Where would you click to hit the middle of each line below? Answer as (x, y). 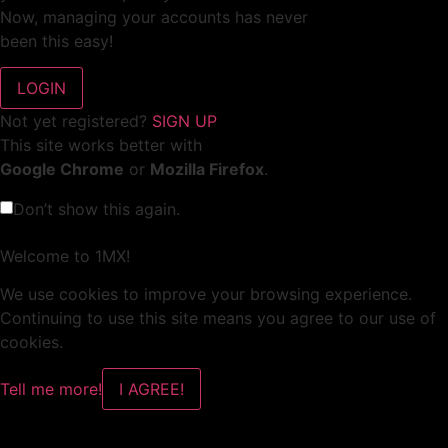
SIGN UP (184, 121)
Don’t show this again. (96, 209)
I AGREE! (151, 389)
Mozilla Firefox (207, 169)
